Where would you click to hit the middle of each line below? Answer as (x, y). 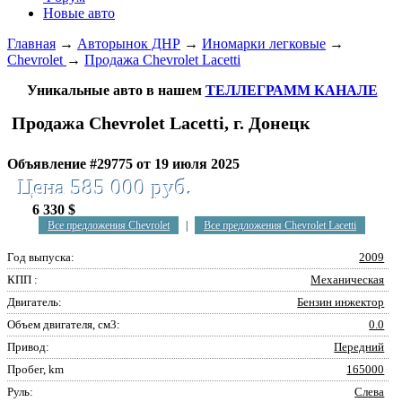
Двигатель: (35, 302)
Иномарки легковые (264, 44)
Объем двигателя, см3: (64, 324)
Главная (31, 44)
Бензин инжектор (341, 302)
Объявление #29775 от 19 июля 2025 (123, 164)
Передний (359, 347)
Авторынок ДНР (129, 44)
